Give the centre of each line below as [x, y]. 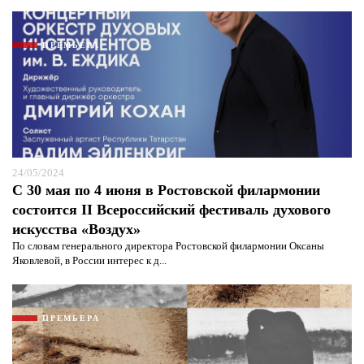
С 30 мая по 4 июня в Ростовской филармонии [166, 190]
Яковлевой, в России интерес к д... [89, 260]
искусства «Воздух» [76, 229]
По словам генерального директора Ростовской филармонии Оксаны [168, 246]
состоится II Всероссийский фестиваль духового [171, 210]
